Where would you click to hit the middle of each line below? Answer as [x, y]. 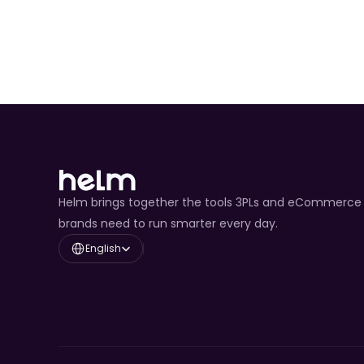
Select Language [95, 239]
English [103, 248]
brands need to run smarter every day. [168, 223]
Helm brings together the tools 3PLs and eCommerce [210, 202]
